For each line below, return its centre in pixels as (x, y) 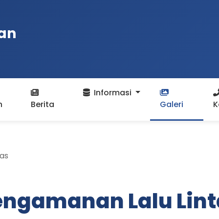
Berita (43, 104)
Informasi (113, 93)
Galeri (171, 104)
